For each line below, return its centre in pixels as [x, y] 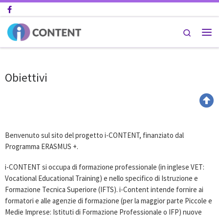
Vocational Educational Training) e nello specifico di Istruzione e [101, 178]
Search [202, 31]
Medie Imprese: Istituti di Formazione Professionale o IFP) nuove [103, 212]
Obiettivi [26, 77]
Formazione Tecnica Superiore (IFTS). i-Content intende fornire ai [104, 189]
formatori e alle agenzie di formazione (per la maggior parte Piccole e [109, 201]
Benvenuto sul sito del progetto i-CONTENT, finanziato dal [94, 135]
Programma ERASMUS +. [42, 147]
